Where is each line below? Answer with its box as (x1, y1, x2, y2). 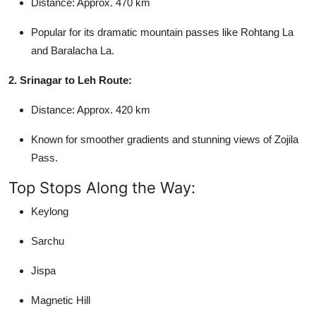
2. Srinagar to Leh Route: (8, 73, 132, 86)
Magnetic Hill (31, 293, 90, 306)
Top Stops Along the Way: (8, 178, 195, 197)
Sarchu (31, 234, 64, 247)
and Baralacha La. (31, 44, 114, 56)
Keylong (31, 205, 68, 217)
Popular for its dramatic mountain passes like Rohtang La (31, 25, 293, 38)
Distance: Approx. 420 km (31, 103, 150, 116)
